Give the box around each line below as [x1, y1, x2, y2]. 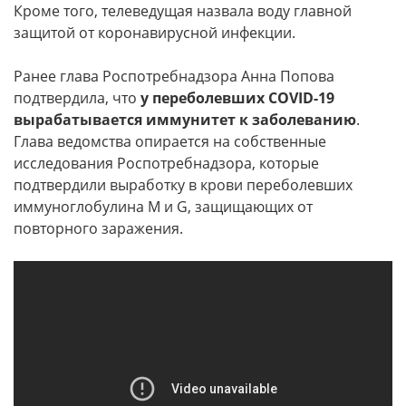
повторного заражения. [14, 218, 183, 238]
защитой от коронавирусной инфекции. [14, 23, 295, 43]
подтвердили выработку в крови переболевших [14, 175, 353, 195]
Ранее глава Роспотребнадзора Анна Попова [14, 66, 334, 86]
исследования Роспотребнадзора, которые [14, 153, 319, 173]
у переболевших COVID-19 [140, 88, 334, 108]
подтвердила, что [14, 88, 140, 108]
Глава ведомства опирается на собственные [14, 131, 326, 151]
